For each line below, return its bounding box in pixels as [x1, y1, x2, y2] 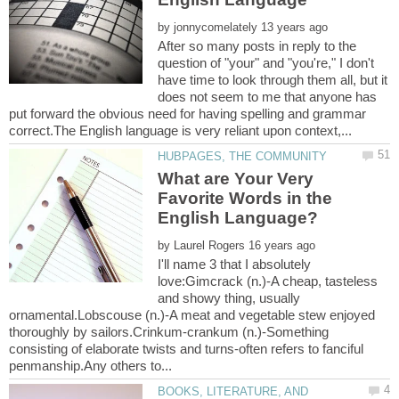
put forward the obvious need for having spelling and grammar [9, 105, 366, 121]
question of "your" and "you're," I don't [158, 54, 375, 70]
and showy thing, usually [158, 290, 301, 306]
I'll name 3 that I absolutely [158, 256, 312, 273]
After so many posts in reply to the [158, 37, 357, 53]
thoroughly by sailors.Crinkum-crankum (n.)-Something [9, 324, 329, 340]
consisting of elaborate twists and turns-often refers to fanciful [9, 341, 363, 357]
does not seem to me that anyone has [158, 88, 378, 104]
